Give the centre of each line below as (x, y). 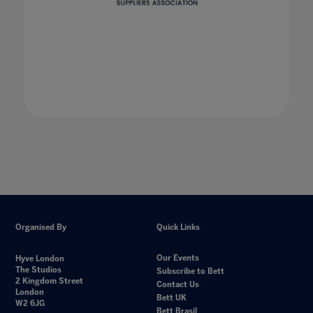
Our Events (178, 258)
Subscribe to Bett (190, 271)
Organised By (41, 227)
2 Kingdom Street (50, 281)
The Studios (39, 270)
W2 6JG (30, 303)
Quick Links (178, 227)
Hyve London (40, 259)
